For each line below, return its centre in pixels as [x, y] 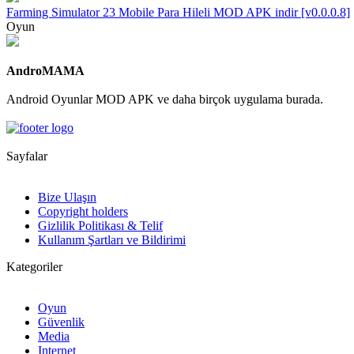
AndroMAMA [45, 70]
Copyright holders [83, 211]
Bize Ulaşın [67, 197]
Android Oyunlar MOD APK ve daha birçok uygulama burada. [165, 99]
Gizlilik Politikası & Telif [100, 225]
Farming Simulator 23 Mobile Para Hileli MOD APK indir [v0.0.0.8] [178, 12]
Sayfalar [27, 156]
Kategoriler [34, 266]
